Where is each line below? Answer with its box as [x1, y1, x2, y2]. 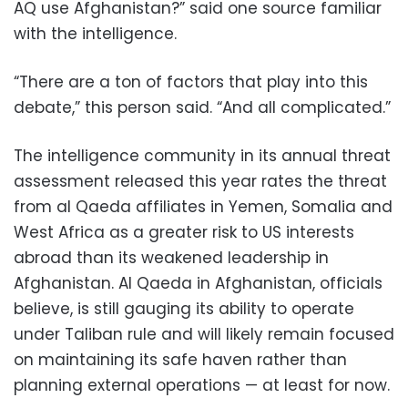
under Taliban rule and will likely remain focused [14, 322, 394, 345]
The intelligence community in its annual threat [14, 144, 391, 167]
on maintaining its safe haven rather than [14, 348, 347, 371]
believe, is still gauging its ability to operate [14, 297, 354, 320]
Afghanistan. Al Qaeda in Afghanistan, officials [14, 271, 382, 294]
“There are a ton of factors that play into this [14, 70, 368, 93]
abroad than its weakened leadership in [14, 246, 329, 269]
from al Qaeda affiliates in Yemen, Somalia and [14, 195, 393, 218]
